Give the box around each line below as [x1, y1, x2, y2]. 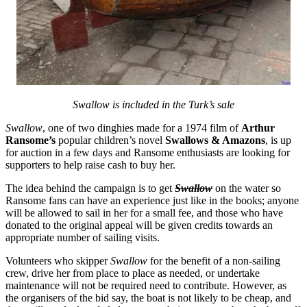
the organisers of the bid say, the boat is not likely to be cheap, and [5, 291, 291, 304]
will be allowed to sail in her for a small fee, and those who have [5, 206, 283, 219]
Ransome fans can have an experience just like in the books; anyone [5, 194, 299, 206]
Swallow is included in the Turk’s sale [73, 98, 234, 110]
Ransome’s [5, 134, 56, 146]
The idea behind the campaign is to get [5, 182, 175, 194]
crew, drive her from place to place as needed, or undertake [5, 267, 260, 279]
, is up [265, 134, 291, 146]
